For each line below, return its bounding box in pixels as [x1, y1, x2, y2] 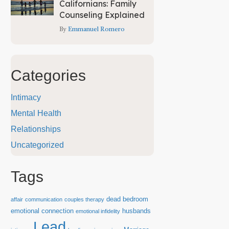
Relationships [11, 125, 61, 134]
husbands [122, 207, 151, 215]
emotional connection [11, 207, 74, 215]
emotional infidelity [76, 208, 120, 215]
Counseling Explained [59, 10, 145, 20]
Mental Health [11, 109, 61, 118]
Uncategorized [11, 141, 64, 150]
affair [11, 196, 23, 203]
